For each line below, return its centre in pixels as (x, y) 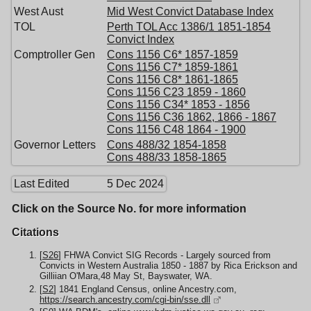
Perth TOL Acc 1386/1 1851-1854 (189, 27)
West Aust (39, 12)
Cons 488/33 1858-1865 (167, 158)
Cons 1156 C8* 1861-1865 (173, 80)
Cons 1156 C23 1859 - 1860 (176, 92)
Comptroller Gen (54, 55)
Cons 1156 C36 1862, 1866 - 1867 (192, 117)
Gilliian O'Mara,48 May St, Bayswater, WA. (126, 276)
